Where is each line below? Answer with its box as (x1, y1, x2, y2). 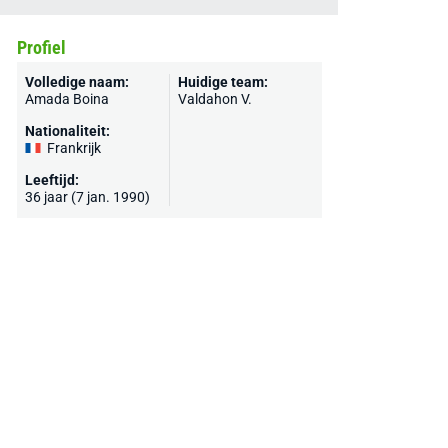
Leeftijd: (24, 172, 79, 188)
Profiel (16, 37, 66, 58)
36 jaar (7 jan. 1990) (24, 189, 150, 205)
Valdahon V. (177, 91, 252, 107)
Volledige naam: (24, 74, 129, 90)
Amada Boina (24, 91, 109, 107)
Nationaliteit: (24, 123, 110, 139)
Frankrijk (46, 140, 101, 156)
